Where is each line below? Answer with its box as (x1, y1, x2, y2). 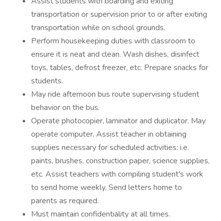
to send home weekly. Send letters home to (31, 182, 182, 193)
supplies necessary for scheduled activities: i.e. (31, 142, 189, 153)
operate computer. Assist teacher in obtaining (31, 129, 186, 140)
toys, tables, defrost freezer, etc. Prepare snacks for (31, 62, 208, 73)
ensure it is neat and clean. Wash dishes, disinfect (31, 49, 199, 60)
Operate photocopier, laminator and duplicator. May (31, 115, 206, 126)
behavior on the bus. (31, 102, 100, 113)
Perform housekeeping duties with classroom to (31, 36, 195, 46)
